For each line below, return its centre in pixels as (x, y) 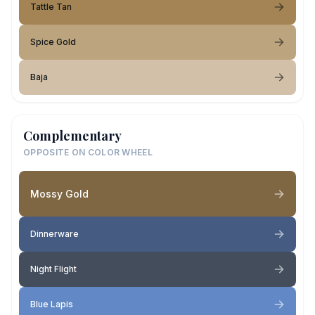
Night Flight (53, 269)
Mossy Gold (59, 193)
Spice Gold (53, 42)
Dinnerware (54, 234)
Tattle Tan (51, 7)
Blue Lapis (52, 304)
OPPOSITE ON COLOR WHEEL (88, 152)
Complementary (72, 136)
